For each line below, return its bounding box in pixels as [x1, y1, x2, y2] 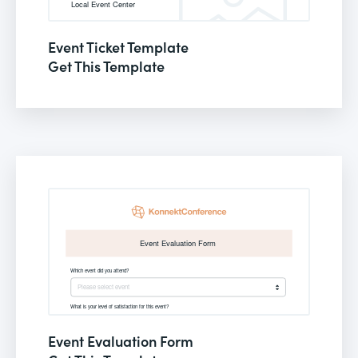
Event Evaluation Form [48, 330, 193, 351]
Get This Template [48, 55, 165, 76]
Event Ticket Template [48, 36, 189, 57]
